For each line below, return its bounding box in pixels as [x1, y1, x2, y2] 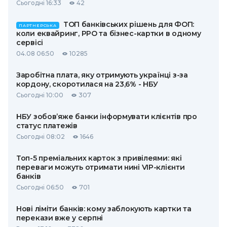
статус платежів [16, 121, 78, 130]
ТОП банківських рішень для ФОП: [63, 20, 195, 29]
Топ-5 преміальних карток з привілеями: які [16, 154, 182, 163]
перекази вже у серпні [16, 213, 103, 222]
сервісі [16, 38, 44, 47]
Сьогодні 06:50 [16, 183, 64, 191]
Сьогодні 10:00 [16, 91, 63, 99]
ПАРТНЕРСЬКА [19, 23, 57, 28]
